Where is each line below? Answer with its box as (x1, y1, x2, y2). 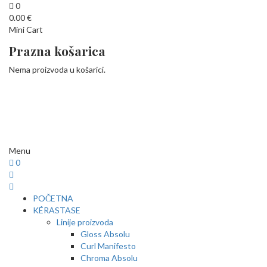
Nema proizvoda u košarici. (9, 64, 105, 74)
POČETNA (33, 193, 73, 204)
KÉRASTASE (33, 205, 80, 216)
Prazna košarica (9, 42, 105, 59)
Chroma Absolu (80, 253, 138, 263)
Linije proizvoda (57, 217, 113, 228)
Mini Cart (9, 24, 43, 35)
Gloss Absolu (80, 229, 130, 240)
